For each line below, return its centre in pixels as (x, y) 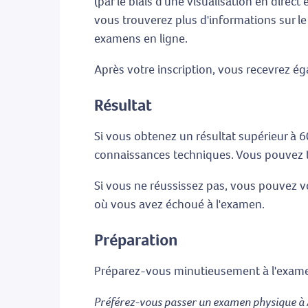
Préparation (136, 240)
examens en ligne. (141, 39)
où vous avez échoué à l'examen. (179, 205)
